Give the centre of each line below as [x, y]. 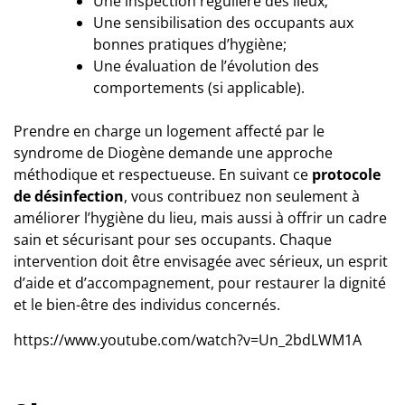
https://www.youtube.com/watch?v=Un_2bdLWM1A [188, 339]
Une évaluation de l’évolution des [206, 66]
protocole [346, 174]
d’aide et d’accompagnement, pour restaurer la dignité [200, 283]
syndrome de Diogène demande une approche [173, 152]
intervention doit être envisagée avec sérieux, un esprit [201, 261]
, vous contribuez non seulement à [242, 196]
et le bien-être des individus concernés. [147, 304]
